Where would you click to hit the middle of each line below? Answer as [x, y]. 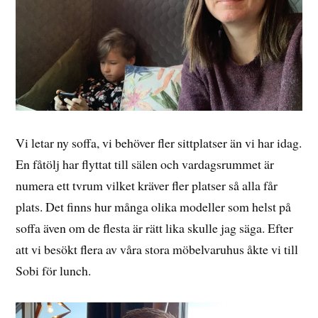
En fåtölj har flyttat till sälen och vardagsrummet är [145, 164]
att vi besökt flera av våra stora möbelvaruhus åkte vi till [157, 249]
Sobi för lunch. [54, 270]
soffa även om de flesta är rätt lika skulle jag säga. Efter [155, 227]
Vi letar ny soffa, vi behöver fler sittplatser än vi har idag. [159, 142]
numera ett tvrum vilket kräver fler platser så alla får [147, 185]
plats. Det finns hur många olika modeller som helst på [154, 206]
